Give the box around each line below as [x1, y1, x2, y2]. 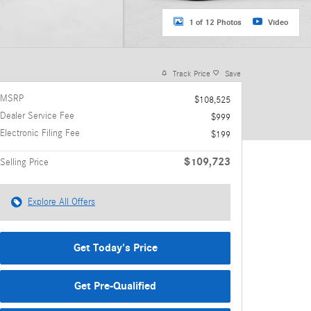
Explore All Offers [28, 196, 95, 208]
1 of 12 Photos [189, 17, 242, 27]
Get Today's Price [73, 241, 158, 254]
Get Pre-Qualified [74, 280, 156, 293]
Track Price [173, 68, 210, 78]
